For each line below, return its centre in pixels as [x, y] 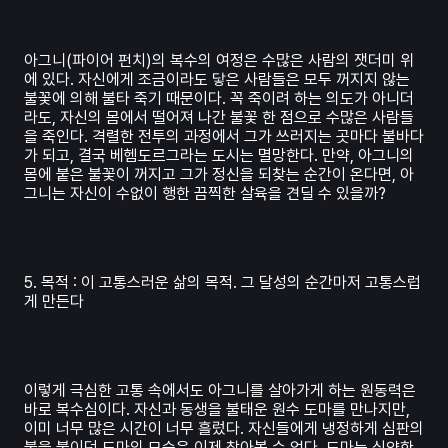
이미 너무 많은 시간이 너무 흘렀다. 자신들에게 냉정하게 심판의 [224, 429]
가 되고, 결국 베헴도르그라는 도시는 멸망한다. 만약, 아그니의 [219, 156]
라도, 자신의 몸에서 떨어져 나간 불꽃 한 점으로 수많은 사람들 [219, 118]
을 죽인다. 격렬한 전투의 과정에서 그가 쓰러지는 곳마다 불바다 [224, 137]
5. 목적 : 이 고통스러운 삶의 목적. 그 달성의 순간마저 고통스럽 [222, 283]
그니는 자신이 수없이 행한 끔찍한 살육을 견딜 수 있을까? [205, 194]
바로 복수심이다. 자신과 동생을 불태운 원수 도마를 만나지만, [217, 410]
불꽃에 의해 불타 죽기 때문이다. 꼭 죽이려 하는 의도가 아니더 [219, 99]
